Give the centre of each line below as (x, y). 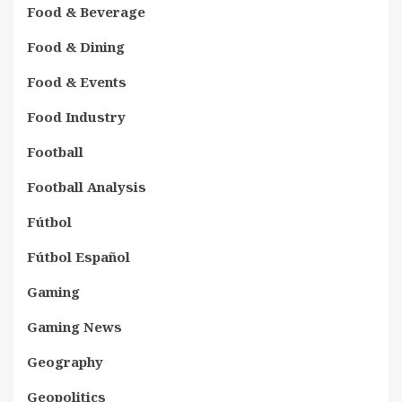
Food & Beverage (86, 11)
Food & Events (77, 81)
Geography (65, 361)
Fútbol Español (79, 256)
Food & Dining (76, 46)
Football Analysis (87, 186)
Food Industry (76, 116)
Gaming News (74, 326)
